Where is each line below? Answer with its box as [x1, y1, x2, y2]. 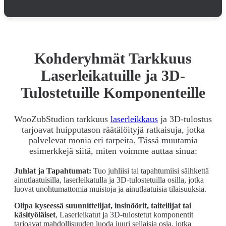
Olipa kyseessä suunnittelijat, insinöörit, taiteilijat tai [14, 201, 191, 210]
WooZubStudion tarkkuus [14, 114, 110, 124]
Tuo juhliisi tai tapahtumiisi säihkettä [91, 166, 209, 175]
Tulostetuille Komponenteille [21, 84, 205, 101]
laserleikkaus [110, 114, 158, 124]
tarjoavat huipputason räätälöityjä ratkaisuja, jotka [21, 124, 205, 135]
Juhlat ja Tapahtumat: [14, 166, 91, 175]
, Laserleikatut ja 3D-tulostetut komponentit [55, 210, 193, 219]
